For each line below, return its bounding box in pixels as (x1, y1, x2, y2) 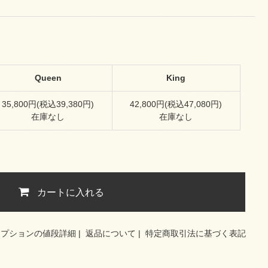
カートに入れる (37, 185, 105, 199)
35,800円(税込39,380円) (2, 99, 94, 109)
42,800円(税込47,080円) (130, 99, 222, 109)
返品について (86, 229, 136, 238)
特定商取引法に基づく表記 (145, 229, 246, 238)
